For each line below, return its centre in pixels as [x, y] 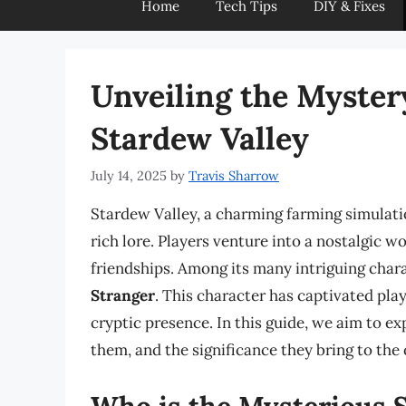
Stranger [123, 296]
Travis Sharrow [234, 176]
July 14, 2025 [129, 176]
